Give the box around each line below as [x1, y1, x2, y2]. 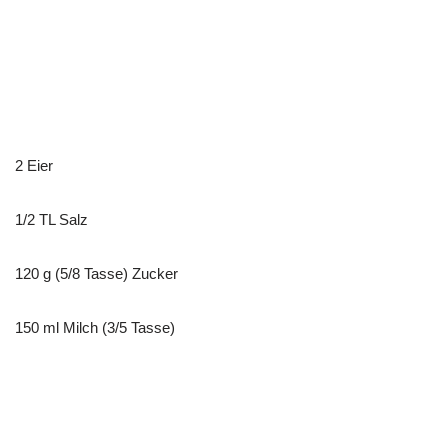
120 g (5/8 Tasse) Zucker [15, 264, 178, 282]
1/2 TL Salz [15, 210, 88, 228]
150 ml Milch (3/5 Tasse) [15, 318, 175, 336]
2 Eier [15, 156, 53, 174]
